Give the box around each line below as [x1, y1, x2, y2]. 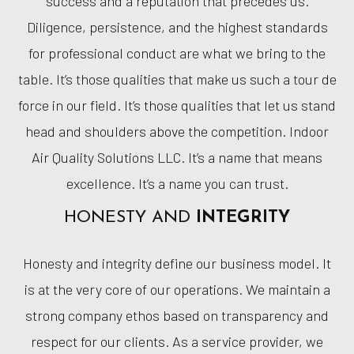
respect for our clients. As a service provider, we [31, 332, 323, 350]
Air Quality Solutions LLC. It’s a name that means [32, 148, 322, 166]
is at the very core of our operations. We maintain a [24, 280, 330, 298]
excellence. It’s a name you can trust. [66, 174, 288, 192]
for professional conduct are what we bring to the [28, 43, 326, 62]
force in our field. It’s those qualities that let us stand [18, 96, 336, 114]
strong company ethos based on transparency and [25, 306, 329, 324]
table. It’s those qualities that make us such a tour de [17, 70, 337, 88]
